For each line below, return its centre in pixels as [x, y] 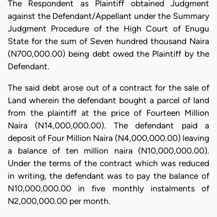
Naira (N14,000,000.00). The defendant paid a [108, 125]
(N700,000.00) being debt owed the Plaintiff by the [108, 54]
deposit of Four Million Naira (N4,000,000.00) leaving [108, 138]
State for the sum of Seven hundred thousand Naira [108, 41]
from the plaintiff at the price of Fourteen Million [108, 113]
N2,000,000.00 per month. [59, 201]
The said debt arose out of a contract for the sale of [108, 87]
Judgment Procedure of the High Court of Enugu [108, 29]
